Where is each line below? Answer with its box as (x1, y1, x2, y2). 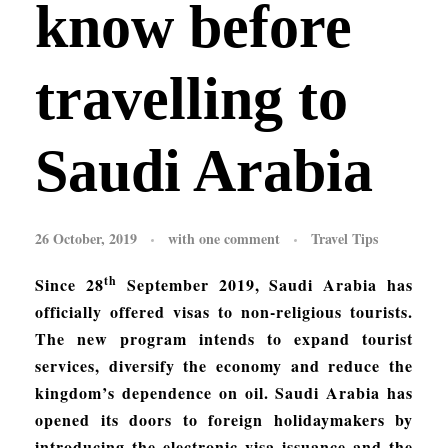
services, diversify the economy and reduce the (35, 353, 413, 377)
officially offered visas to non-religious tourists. (35, 299, 413, 323)
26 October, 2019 (35, 227, 137, 249)
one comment (199, 227, 280, 249)
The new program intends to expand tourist (35, 326, 413, 350)
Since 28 (35, 272, 104, 296)
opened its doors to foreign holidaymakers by (35, 407, 413, 431)
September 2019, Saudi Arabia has (116, 272, 414, 296)
